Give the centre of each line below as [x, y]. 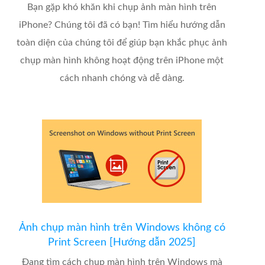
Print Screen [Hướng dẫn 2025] [122, 243]
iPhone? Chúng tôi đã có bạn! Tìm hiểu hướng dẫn [122, 25]
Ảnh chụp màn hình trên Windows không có [122, 228]
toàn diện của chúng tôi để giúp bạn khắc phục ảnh [122, 43]
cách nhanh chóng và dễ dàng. [122, 78]
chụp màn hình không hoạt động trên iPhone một [122, 61]
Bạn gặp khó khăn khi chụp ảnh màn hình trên [122, 7]
